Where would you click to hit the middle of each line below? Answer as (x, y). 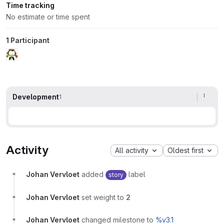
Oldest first (185, 150)
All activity (132, 150)
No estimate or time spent (48, 16)
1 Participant (28, 40)
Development (36, 97)
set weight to (104, 197)
